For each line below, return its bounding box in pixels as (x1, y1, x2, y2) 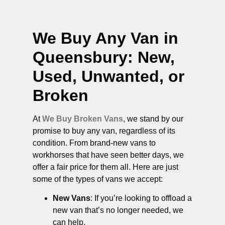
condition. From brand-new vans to (33, 138, 156, 147)
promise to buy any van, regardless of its (33, 126, 175, 135)
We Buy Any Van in (33, 29, 178, 47)
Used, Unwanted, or (33, 67, 184, 85)
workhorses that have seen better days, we (33, 150, 184, 159)
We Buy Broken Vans (42, 114, 123, 123)
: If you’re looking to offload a (90, 194, 192, 203)
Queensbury (33, 48, 128, 66)
